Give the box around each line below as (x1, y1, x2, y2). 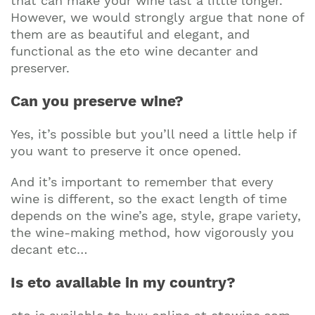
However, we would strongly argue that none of (11, 10, 304, 25)
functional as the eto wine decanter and (11, 44, 258, 58)
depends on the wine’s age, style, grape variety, (11, 208, 301, 223)
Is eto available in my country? (11, 274, 236, 291)
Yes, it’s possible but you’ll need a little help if (11, 127, 296, 141)
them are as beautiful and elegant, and (11, 27, 250, 41)
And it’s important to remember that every (11, 174, 274, 189)
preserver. (11, 60, 70, 75)
